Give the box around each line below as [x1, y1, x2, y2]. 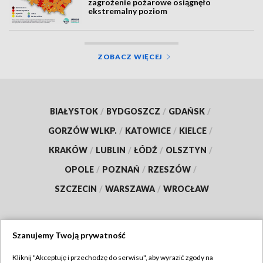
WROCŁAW [163, 184, 209, 194]
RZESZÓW [147, 164, 191, 175]
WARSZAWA [104, 184, 155, 194]
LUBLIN [95, 145, 126, 156]
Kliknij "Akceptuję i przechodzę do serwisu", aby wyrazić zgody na [12, 253, 213, 262]
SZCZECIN [54, 184, 97, 194]
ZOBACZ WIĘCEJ [97, 52, 163, 62]
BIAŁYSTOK [50, 106, 98, 117]
